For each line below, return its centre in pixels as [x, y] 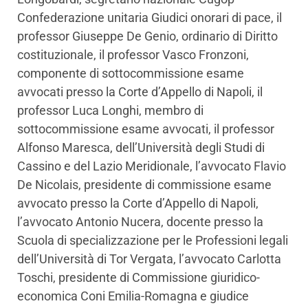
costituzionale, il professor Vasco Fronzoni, [133, 55]
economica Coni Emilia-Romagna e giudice [133, 296]
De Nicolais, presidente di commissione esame [144, 185]
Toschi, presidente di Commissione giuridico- [139, 278]
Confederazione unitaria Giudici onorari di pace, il [150, 18]
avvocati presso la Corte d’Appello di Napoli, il [140, 92]
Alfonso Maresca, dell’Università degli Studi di [141, 148]
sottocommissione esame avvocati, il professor [146, 129]
